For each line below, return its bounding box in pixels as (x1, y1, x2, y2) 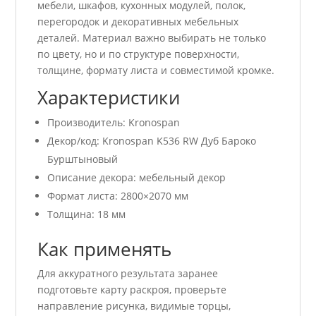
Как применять (37, 236, 172, 262)
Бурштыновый (47, 152, 119, 166)
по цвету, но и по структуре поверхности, (37, 47, 240, 61)
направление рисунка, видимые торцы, (37, 298, 231, 312)
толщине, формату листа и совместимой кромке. (37, 63, 275, 77)
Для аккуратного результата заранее (37, 266, 219, 280)
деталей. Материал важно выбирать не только (37, 30, 267, 44)
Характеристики (37, 84, 181, 110)
